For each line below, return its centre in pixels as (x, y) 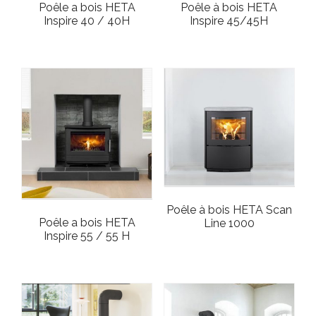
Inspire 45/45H (229, 20)
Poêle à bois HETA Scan (229, 210)
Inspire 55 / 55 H (87, 236)
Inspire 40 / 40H (87, 20)
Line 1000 (229, 224)
